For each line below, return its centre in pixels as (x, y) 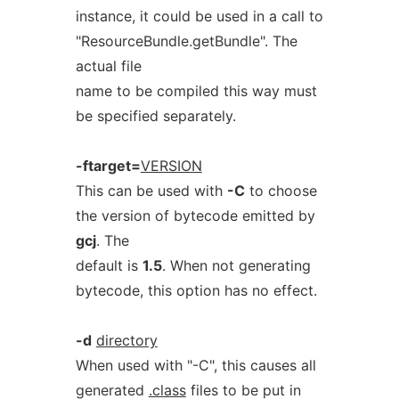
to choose (281, 191)
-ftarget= (108, 166)
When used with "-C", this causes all (195, 365)
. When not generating (236, 265)
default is (109, 265)
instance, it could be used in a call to (199, 16)
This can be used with (151, 191)
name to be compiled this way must (196, 91)
